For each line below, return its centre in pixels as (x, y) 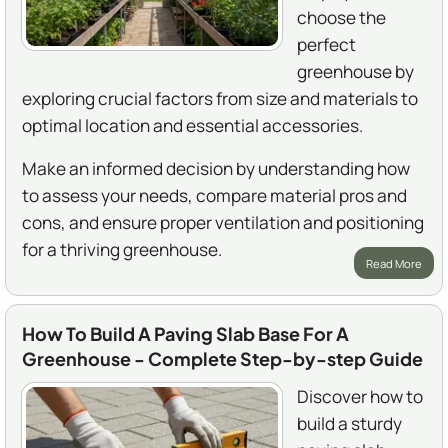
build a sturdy (349, 424)
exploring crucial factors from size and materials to (220, 99)
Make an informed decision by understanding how (216, 169)
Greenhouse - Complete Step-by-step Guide (222, 359)
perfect (326, 45)
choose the (341, 18)
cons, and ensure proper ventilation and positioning (223, 223)
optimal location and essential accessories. (192, 126)
